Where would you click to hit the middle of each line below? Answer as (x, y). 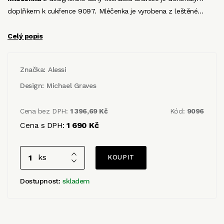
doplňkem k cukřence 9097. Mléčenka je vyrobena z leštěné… (105, 11)
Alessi (57, 69)
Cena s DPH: (43, 125)
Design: (32, 85)
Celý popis (25, 36)
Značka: (33, 69)
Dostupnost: (41, 181)
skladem (76, 181)
